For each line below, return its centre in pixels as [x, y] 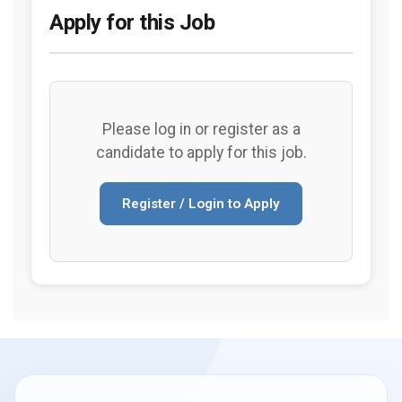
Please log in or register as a [201, 129]
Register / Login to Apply [201, 204]
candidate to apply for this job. [201, 153]
